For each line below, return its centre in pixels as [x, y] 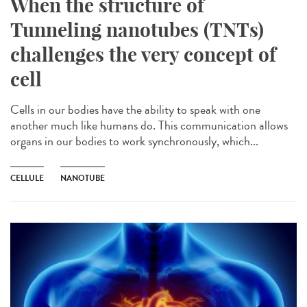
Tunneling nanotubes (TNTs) [137, 29]
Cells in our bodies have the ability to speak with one [135, 109]
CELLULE [27, 178]
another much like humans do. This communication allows [149, 125]
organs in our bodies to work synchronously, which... [134, 141]
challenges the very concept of [143, 54]
